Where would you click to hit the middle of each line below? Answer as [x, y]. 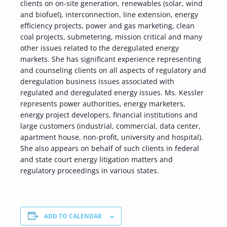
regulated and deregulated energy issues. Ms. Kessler [112, 93]
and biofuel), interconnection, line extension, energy [109, 15]
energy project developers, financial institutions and [109, 115]
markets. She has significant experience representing [111, 59]
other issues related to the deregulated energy [100, 48]
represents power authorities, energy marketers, [103, 104]
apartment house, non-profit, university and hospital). [112, 137]
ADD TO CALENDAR [73, 216]
